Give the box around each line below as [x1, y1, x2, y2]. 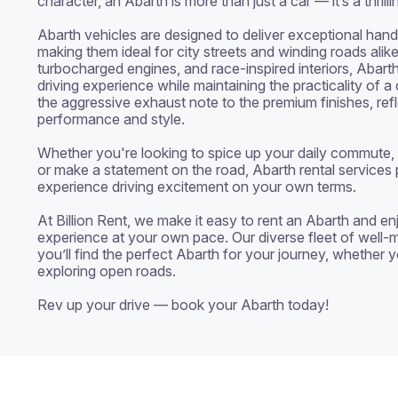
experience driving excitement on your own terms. [37, 178, 356, 195]
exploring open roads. [37, 262, 176, 280]
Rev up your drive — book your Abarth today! [37, 296, 329, 314]
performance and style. [37, 110, 185, 128]
